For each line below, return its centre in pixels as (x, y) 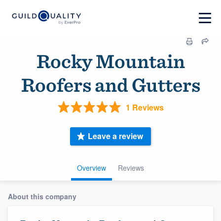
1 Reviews (145, 107)
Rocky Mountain (110, 61)
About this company (42, 196)
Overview (92, 167)
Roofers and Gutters (110, 85)
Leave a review (115, 136)
